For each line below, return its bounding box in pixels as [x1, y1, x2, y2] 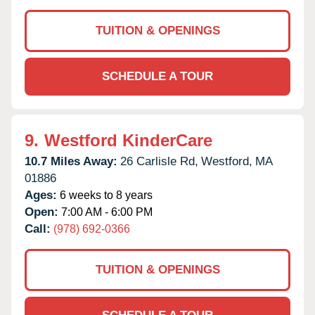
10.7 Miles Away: [25, 154, 117, 168]
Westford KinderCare [44, 130, 212, 150]
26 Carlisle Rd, [120, 154, 198, 168]
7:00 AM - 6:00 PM [58, 205, 153, 218]
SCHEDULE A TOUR [102, 69, 213, 83]
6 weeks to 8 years [57, 188, 153, 201]
